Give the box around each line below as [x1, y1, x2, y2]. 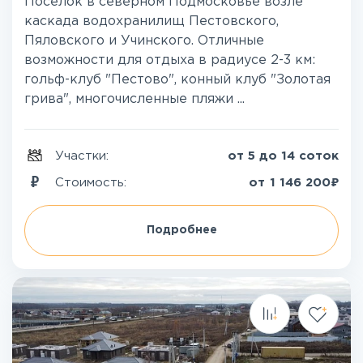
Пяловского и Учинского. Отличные [24, 35, 264, 47]
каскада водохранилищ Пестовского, [24, 15, 279, 28]
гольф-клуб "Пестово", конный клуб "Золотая [24, 74, 331, 86]
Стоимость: [55, 177, 130, 188]
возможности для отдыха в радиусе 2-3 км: [24, 54, 315, 66]
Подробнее [146, 225, 217, 235]
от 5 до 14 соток [228, 151, 339, 161]
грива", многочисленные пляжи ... [24, 93, 245, 105]
